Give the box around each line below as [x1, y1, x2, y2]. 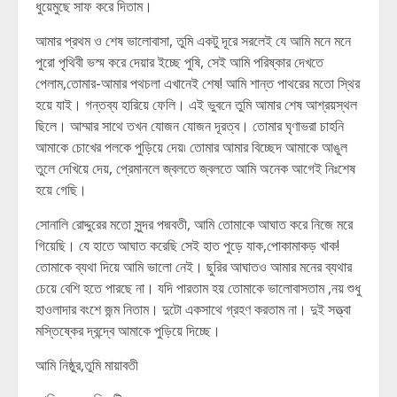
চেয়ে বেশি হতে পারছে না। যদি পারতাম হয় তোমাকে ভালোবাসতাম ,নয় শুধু [35, 278, 361, 298]
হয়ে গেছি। [35, 180, 87, 199]
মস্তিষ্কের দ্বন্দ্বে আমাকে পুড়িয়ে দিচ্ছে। [35, 321, 221, 340]
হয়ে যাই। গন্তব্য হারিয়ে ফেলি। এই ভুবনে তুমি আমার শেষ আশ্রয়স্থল [35, 95, 357, 114]
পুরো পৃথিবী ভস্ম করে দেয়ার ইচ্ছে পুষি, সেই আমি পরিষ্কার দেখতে [35, 52, 323, 72]
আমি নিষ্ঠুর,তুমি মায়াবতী [35, 355, 138, 375]
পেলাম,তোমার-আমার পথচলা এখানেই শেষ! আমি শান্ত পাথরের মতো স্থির [35, 74, 360, 93]
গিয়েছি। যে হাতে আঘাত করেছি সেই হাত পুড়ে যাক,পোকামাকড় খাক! [35, 236, 339, 255]
